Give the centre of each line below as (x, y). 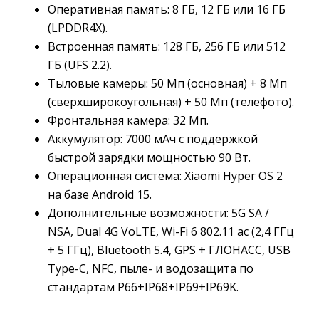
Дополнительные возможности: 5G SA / (158, 213)
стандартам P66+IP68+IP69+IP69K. (143, 287)
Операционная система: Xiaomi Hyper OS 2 (165, 176)
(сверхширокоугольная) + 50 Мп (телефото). (171, 102)
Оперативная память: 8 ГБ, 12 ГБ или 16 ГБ (167, 10)
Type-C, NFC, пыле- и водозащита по (151, 269)
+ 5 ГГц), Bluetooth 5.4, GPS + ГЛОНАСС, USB (169, 250)
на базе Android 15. (100, 195)
